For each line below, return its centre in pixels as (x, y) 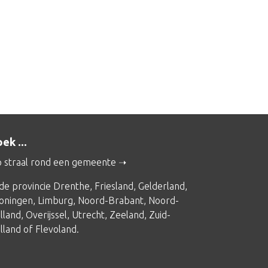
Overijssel (46, 215)
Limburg (55, 200)
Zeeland (127, 215)
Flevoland (56, 229)
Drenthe (71, 186)
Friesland (114, 186)
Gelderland (162, 186)
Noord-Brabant (111, 200)
